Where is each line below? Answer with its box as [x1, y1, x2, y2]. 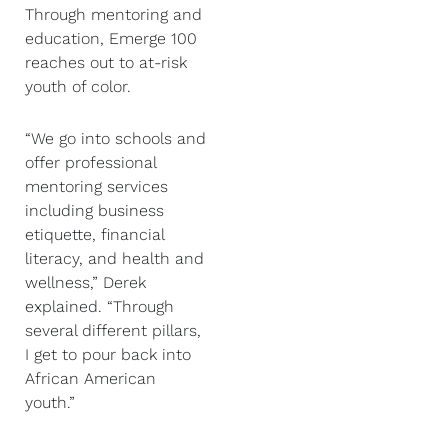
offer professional [25, 153, 156, 173]
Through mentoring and [25, 5, 202, 25]
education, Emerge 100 [25, 29, 197, 49]
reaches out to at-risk [25, 53, 187, 73]
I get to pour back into [25, 345, 191, 365]
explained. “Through [25, 297, 174, 317]
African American [25, 369, 156, 389]
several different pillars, [25, 321, 201, 341]
